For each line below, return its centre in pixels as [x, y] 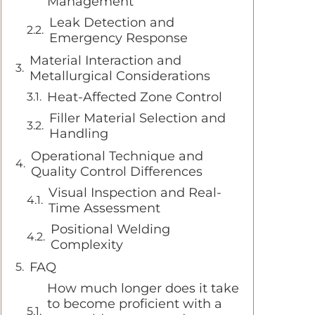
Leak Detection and [112, 22]
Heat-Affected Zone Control [135, 97]
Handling [79, 133]
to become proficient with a [135, 303]
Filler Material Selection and [137, 118]
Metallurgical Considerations [120, 76]
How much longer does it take [143, 288]
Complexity [87, 244]
